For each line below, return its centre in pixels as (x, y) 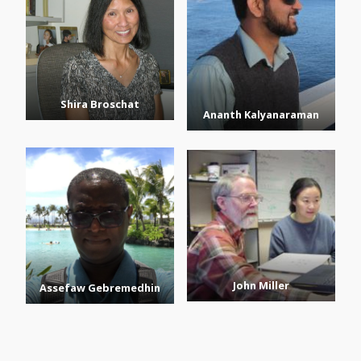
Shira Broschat (100, 104)
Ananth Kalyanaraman (261, 114)
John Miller (261, 286)
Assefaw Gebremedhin (100, 288)
